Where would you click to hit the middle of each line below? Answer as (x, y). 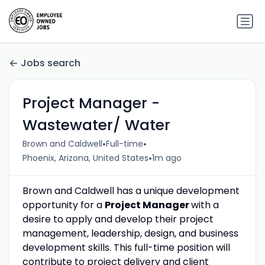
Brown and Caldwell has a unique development (131, 190)
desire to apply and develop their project (118, 219)
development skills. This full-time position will (126, 247)
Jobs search (51, 63)
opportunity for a (63, 205)
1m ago (167, 158)
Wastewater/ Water (96, 125)
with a (205, 205)
